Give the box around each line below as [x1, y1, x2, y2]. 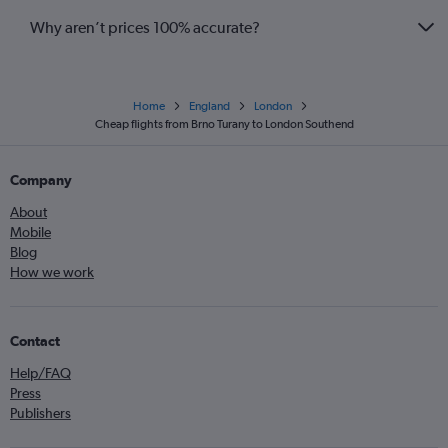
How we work [10, 264, 94, 281]
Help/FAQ [10, 365, 71, 382]
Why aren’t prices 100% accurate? [30, 17, 260, 37]
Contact [10, 333, 60, 350]
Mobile [10, 224, 51, 241]
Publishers [10, 405, 71, 422]
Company [10, 172, 72, 189]
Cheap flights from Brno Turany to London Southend [94, 117, 354, 132]
